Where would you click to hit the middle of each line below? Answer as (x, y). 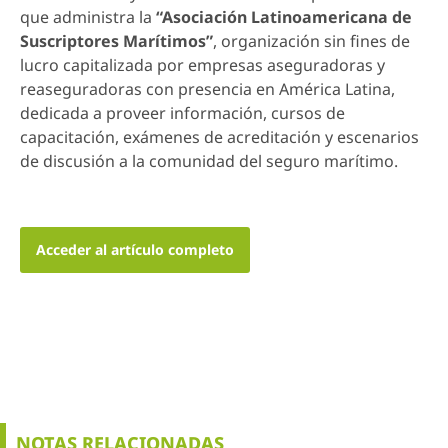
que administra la (88, 16)
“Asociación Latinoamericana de (284, 16)
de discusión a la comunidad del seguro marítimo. (209, 160)
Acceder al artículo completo (135, 250)
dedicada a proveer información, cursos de (182, 112)
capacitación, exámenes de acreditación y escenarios (219, 136)
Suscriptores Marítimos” (116, 40)
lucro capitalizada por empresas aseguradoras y (202, 64)
